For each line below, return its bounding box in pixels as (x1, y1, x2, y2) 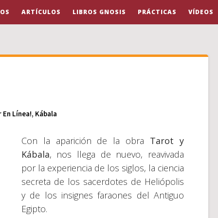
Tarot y (150, 135, 184, 146)
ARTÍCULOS (21, 8, 61, 16)
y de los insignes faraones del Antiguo (21, 189, 184, 201)
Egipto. (21, 203, 47, 215)
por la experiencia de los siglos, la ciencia (21, 162, 184, 174)
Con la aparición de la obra (21, 135, 150, 146)
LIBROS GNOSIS (72, 8, 126, 16)
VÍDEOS (188, 8, 214, 16)
